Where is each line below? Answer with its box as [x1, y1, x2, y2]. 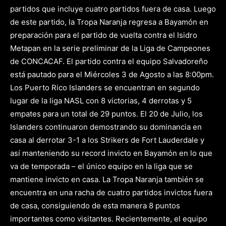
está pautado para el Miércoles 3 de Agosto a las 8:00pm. [10, 70, 214, 79]
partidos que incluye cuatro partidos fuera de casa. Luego [10, 4, 216, 14]
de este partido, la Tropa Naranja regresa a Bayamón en [10, 17, 208, 27]
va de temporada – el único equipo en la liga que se [10, 161, 193, 171]
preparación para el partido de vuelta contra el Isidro [10, 30, 197, 40]
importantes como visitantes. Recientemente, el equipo [10, 214, 207, 223]
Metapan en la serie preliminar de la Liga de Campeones [10, 43, 210, 53]
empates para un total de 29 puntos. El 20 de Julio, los [10, 109, 203, 119]
